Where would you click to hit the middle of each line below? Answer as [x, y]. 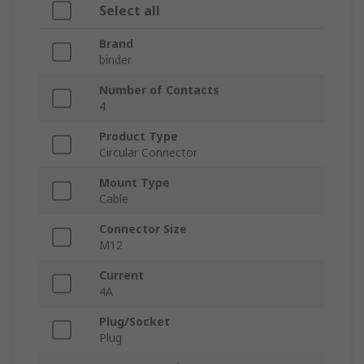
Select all [130, 11]
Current [121, 275]
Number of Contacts [159, 90]
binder [115, 60]
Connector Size [143, 229]
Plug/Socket [134, 322]
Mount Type [134, 183]
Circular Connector [148, 153]
